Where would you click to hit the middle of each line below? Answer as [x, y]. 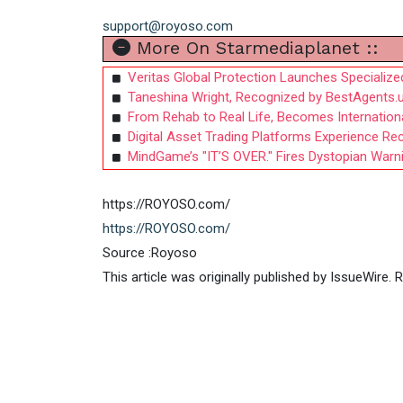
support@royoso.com [168, 27]
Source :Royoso [150, 253]
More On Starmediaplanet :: [255, 48]
